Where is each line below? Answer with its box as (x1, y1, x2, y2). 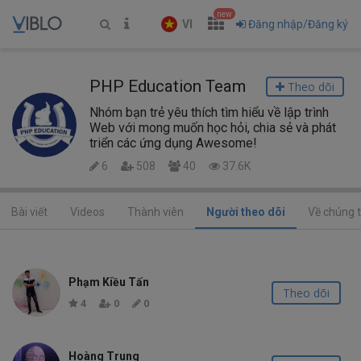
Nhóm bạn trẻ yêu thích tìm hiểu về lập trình (89, 105, 329, 120)
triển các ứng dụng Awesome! (89, 135, 257, 151)
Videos (70, 205, 105, 218)
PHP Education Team (89, 77, 246, 96)
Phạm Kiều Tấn (68, 276, 149, 288)
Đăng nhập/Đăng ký (248, 18, 348, 31)
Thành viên (127, 205, 184, 218)
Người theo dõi (206, 205, 285, 218)
